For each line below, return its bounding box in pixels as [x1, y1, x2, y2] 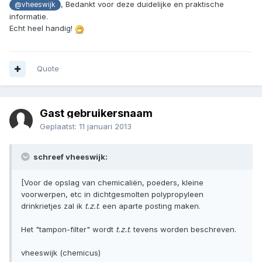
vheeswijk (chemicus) [21, 248, 101, 258]
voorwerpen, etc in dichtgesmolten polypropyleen [21, 189, 204, 199]
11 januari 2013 [79, 122, 132, 132]
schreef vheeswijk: [32, 152, 108, 162]
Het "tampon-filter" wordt [21, 225, 116, 235]
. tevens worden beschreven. [129, 225, 236, 235]
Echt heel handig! [9, 23, 75, 33]
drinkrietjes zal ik [21, 201, 85, 211]
